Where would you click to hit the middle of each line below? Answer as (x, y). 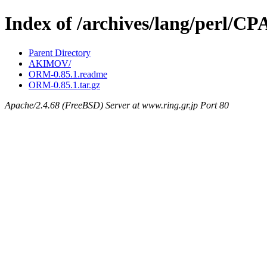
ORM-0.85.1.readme (68, 74)
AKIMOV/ (50, 63)
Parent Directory (60, 52)
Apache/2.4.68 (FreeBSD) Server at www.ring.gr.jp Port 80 (117, 105)
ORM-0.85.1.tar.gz (64, 85)
